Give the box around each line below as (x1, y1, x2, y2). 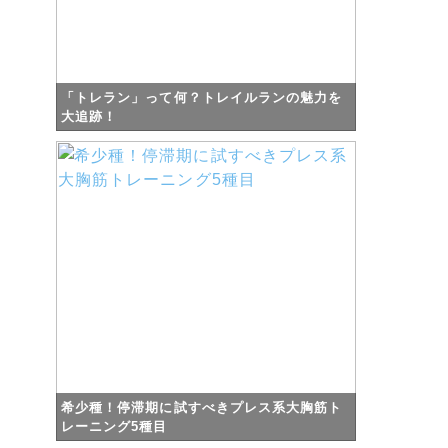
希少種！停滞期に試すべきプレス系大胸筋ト (61, 399, 343, 415)
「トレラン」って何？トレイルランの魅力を (61, 89, 343, 105)
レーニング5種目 (61, 418, 168, 434)
